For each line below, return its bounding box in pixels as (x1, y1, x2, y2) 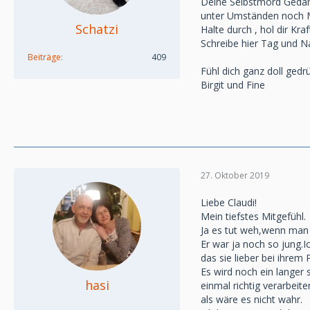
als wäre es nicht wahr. (201, 293, 302, 306)
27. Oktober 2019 (201, 169, 269, 181)
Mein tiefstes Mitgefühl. (201, 210, 306, 223)
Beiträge (28, 51, 61, 63)
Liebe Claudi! (201, 196, 257, 209)
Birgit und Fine (201, 78, 265, 91)
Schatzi (75, 21, 118, 37)
